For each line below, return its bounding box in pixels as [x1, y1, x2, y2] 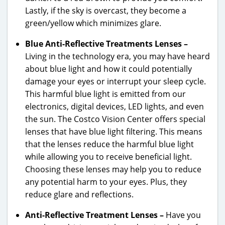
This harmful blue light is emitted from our [25, 88, 186, 99]
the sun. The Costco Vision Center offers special [25, 113, 205, 125]
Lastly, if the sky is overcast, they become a [25, 5, 186, 16]
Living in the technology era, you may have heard [25, 50, 210, 62]
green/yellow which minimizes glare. [25, 17, 161, 29]
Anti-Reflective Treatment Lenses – [25, 209, 166, 220]
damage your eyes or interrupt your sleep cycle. [25, 75, 206, 87]
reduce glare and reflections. [25, 188, 134, 200]
